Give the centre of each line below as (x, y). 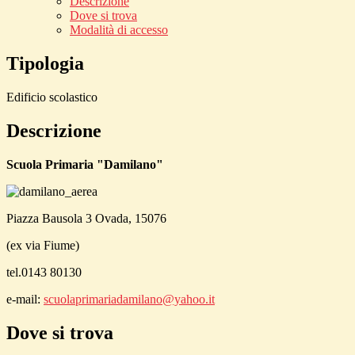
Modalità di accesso (119, 30)
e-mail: (23, 299)
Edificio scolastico (52, 97)
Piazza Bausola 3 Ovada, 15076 (86, 218)
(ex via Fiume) (43, 245)
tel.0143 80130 (44, 272)
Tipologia (45, 64)
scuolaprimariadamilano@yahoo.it (129, 299)
